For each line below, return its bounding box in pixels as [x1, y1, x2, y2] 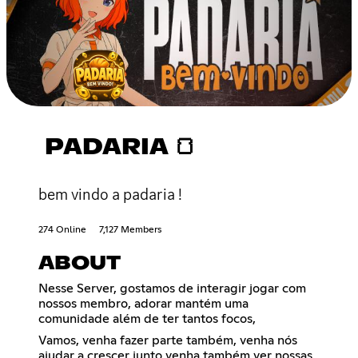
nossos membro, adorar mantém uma [38, 296, 249, 310]
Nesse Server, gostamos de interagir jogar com [38, 281, 306, 295]
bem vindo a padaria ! [38, 183, 182, 205]
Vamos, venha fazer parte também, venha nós [38, 333, 297, 347]
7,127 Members [99, 225, 161, 235]
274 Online [38, 225, 86, 235]
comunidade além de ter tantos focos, [38, 312, 256, 325]
